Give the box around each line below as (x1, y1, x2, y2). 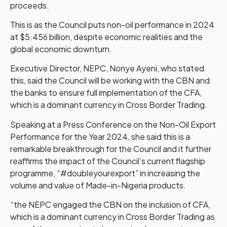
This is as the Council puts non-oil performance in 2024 (10, 19, 214, 30)
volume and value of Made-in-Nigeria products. (10, 179, 186, 191)
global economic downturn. (10, 43, 112, 54)
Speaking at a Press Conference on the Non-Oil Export (10, 119, 216, 130)
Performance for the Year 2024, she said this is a (10, 131, 190, 142)
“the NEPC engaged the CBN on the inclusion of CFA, (10, 199, 210, 210)
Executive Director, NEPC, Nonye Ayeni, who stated (10, 63, 204, 74)
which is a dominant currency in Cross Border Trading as (10, 211, 215, 222)
